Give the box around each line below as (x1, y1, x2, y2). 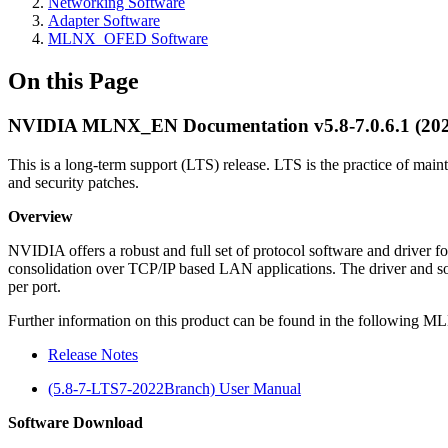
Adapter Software (48, 12, 160, 30)
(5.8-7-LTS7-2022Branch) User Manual (48, 379, 301, 397)
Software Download (8, 413, 143, 431)
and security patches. (8, 173, 139, 191)
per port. (8, 277, 65, 295)
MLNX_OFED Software (48, 30, 208, 48)
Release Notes (48, 345, 138, 363)
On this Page (8, 68, 139, 95)
